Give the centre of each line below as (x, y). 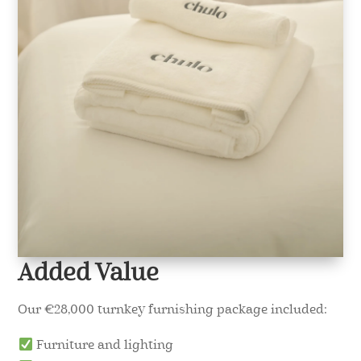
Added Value (89, 274)
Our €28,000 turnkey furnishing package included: (173, 310)
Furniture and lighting (103, 346)
